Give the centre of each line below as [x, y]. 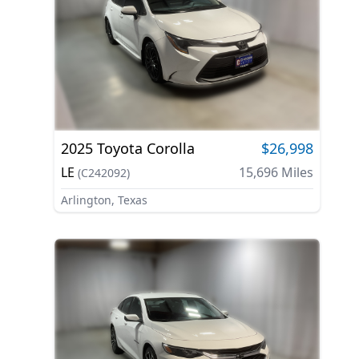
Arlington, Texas [104, 200]
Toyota [119, 148]
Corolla [170, 148]
